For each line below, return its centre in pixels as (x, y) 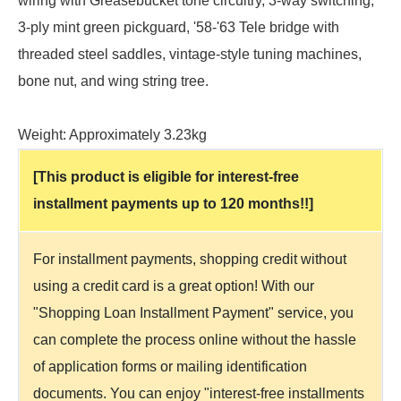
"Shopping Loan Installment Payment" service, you (193, 312)
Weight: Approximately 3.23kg (112, 134)
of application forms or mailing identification (170, 366)
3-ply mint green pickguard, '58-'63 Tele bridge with (179, 27)
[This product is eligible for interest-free (166, 176)
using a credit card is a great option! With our (174, 286)
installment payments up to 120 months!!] (173, 203)
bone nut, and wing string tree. (113, 81)
